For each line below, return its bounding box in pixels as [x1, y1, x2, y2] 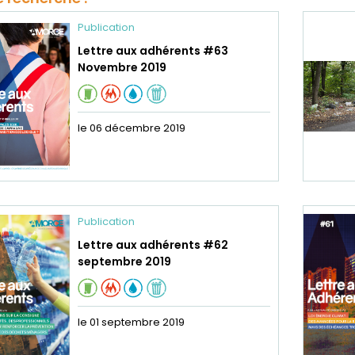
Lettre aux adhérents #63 [78, 43, 228, 59]
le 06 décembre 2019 [78, 120, 185, 136]
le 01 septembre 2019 [78, 315, 185, 330]
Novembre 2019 [78, 59, 166, 75]
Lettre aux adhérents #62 [78, 237, 228, 253]
